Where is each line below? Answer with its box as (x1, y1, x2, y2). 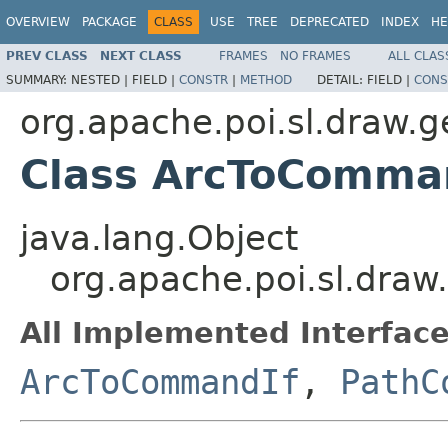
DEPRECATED (290, 15, 369, 29)
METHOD (240, 72, 292, 87)
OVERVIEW (6, 15, 70, 29)
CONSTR (179, 72, 228, 87)
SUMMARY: (6, 72, 71, 87)
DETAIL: (317, 72, 367, 87)
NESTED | (71, 72, 132, 87)
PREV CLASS (6, 48, 88, 63)
